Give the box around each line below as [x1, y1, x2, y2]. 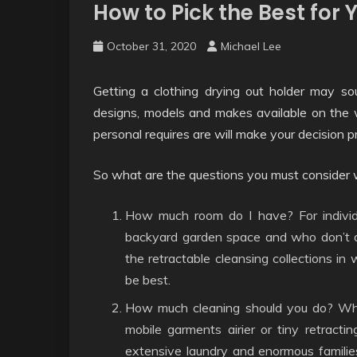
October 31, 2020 [107, 39, 196, 53]
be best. [125, 272, 171, 288]
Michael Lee [221, 39, 281, 53]
